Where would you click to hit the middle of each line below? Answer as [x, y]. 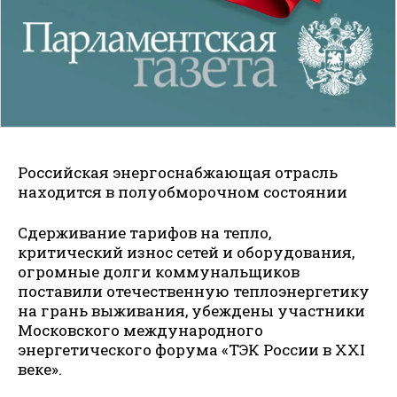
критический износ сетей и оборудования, [186, 252]
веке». [40, 369]
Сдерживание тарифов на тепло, [144, 232]
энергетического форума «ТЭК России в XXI [191, 349]
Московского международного [140, 330]
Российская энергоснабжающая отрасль [178, 173]
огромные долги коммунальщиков [159, 271]
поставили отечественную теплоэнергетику [194, 291]
